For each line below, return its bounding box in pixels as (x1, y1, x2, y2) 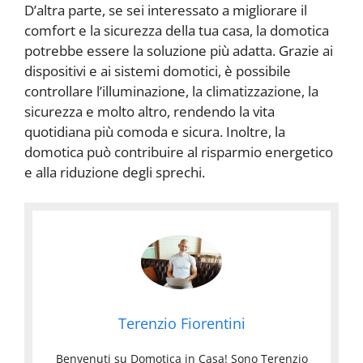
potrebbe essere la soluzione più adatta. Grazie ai (24, 41, 333, 60)
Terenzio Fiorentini (117, 313, 246, 333)
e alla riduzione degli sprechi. (24, 162, 205, 181)
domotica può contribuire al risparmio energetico (24, 142, 333, 161)
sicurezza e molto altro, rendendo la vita (24, 101, 275, 121)
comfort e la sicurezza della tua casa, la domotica (24, 20, 329, 40)
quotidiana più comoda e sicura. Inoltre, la (24, 122, 285, 141)
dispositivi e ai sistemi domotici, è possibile (24, 61, 291, 80)
